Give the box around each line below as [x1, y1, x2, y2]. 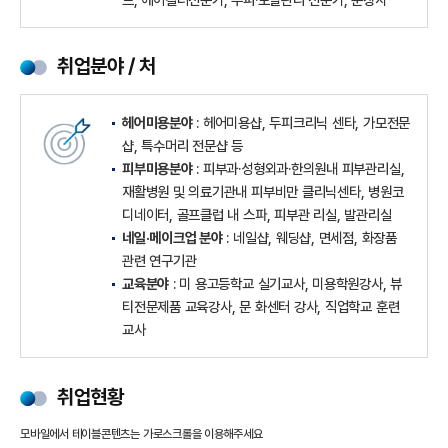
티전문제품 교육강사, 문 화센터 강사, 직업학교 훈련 [122, 298, 400, 316]
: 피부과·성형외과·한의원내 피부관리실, [192, 160, 405, 178]
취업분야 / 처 [57, 54, 156, 79]
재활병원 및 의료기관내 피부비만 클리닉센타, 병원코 [122, 183, 404, 201]
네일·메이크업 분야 [122, 229, 223, 247]
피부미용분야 [122, 160, 193, 178]
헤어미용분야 [122, 114, 193, 132]
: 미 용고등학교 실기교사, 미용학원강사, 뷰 [169, 275, 403, 293]
